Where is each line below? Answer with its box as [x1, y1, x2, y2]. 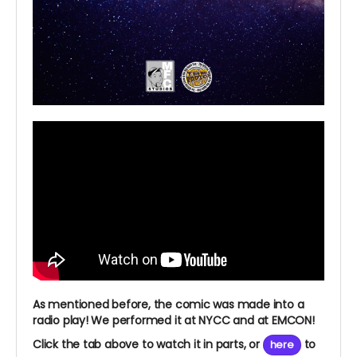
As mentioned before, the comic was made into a [33, 296, 304, 312]
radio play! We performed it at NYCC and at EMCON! [33, 312, 315, 328]
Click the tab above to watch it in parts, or [33, 335, 263, 352]
